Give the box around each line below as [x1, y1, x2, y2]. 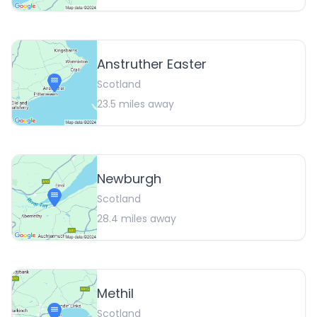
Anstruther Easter [97, 55, 207, 74]
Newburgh [97, 170, 161, 188]
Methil [97, 284, 134, 303]
